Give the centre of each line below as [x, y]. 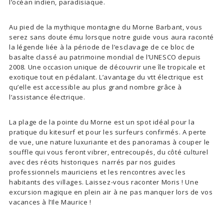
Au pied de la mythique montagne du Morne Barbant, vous [106, 27]
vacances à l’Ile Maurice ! [50, 202]
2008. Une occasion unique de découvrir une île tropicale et [107, 67]
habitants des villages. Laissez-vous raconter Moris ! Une [104, 182]
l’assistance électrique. [47, 97]
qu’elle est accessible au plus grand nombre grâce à [95, 87]
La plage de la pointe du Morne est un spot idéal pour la [102, 122]
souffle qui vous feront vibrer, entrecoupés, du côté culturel [109, 152]
